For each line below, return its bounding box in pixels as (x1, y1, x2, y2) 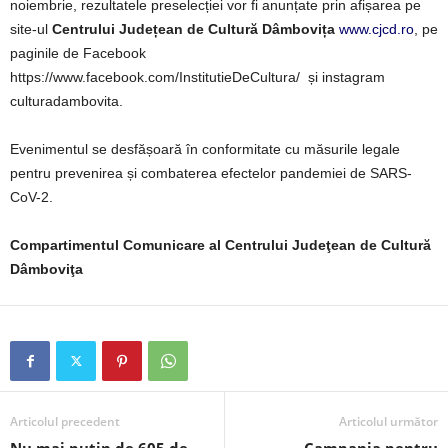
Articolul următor (339, 412, 438, 430)
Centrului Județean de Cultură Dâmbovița (52, 20, 335, 37)
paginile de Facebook (10, 44, 146, 61)
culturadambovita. (10, 92, 127, 109)
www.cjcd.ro (339, 20, 414, 37)
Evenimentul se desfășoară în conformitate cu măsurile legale (10, 140, 400, 157)
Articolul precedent (10, 412, 120, 430)
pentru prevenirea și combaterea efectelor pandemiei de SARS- (10, 164, 412, 181)
